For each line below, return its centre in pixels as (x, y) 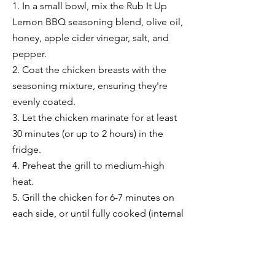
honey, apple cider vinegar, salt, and (91, 38)
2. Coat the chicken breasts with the (89, 70)
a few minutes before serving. (76, 261)
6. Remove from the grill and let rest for (97, 246)
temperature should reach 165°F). (84, 230)
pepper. (29, 54)
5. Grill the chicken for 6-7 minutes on (93, 198)
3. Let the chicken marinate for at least (95, 118)
